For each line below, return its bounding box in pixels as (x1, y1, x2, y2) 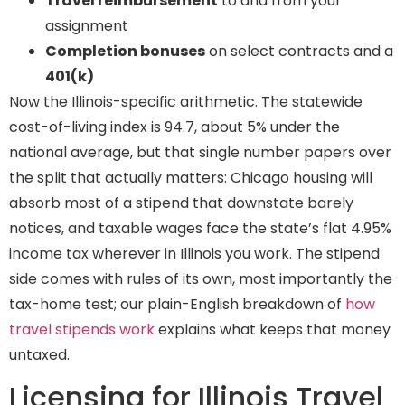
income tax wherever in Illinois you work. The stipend (9, 242, 380, 264)
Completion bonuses (45, 40, 205, 61)
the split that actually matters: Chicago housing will (9, 166, 372, 188)
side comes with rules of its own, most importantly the (9, 268, 392, 289)
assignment (45, 14, 128, 36)
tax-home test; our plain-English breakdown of (9, 293, 345, 315)
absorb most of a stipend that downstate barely (9, 192, 353, 213)
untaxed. (9, 344, 70, 365)
